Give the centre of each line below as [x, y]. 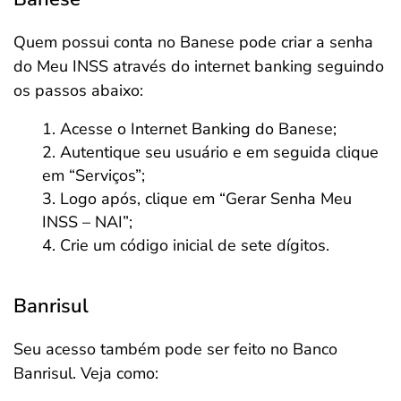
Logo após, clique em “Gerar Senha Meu [206, 199]
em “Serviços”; [94, 176]
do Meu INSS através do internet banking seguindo [199, 67]
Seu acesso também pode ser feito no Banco [175, 350]
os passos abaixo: [78, 91]
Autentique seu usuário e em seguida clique [219, 153]
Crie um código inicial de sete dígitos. [195, 246]
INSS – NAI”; [87, 222]
